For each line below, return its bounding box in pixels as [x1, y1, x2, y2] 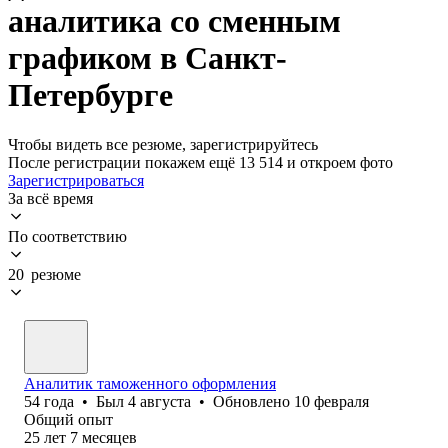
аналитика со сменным [8, 3, 341, 40]
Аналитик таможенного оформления [24, 374, 276, 392]
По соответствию [8, 227, 127, 245]
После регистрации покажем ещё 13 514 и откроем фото [8, 153, 393, 171]
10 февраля [294, 392, 369, 410]
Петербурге [8, 77, 173, 114]
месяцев [82, 428, 137, 446]
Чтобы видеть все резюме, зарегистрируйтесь [8, 135, 318, 153]
